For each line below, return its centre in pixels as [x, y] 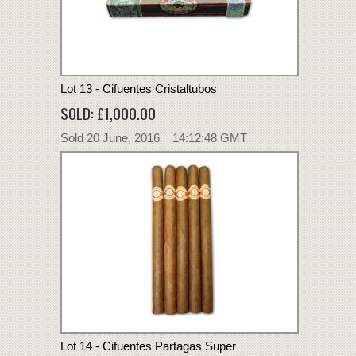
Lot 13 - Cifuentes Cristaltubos [139, 88]
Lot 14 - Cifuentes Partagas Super [148, 346]
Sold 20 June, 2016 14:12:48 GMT [154, 137]
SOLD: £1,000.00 [108, 112]
